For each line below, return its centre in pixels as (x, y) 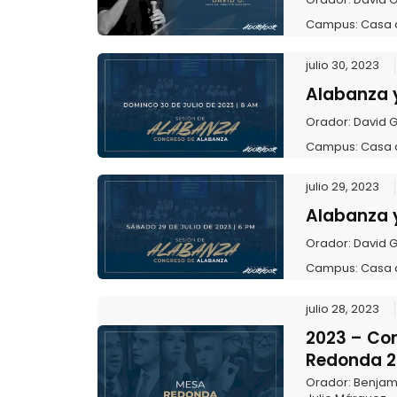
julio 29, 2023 (342, 187)
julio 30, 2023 (342, 65)
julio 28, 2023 (342, 308)
